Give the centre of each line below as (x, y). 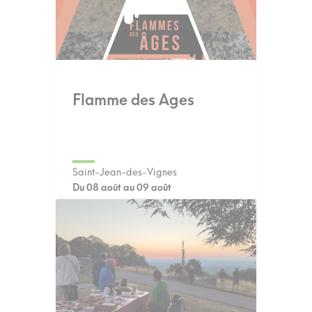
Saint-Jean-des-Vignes (125, 172)
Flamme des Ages (133, 99)
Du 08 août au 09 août (122, 187)
